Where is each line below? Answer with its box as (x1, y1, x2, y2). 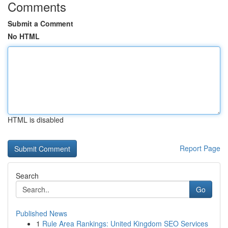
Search (16, 170, 39, 181)
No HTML (8, 31, 40, 41)
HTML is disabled (8, 115, 64, 125)
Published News (16, 208, 67, 218)
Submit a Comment (8, 18, 73, 28)
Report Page (180, 143, 220, 153)
